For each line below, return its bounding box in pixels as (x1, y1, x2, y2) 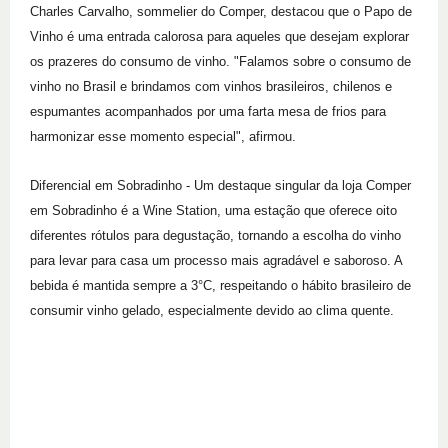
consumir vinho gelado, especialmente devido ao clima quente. (30, 303, 394, 318)
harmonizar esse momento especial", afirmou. (30, 129, 296, 144)
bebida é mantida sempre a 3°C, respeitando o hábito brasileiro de (30, 278, 411, 293)
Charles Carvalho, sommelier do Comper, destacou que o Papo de (30, 4, 412, 19)
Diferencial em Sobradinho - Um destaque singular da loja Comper (30, 178, 411, 193)
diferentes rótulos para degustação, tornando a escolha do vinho (30, 228, 401, 243)
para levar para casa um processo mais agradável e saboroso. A (30, 253, 403, 268)
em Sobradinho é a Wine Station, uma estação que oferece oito (30, 203, 397, 218)
